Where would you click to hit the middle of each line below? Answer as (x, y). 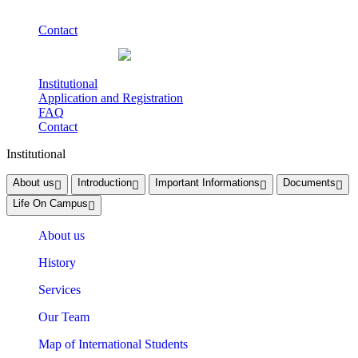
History (57, 263)
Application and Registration (111, 98)
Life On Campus (50, 204)
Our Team (64, 317)
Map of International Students (113, 344)
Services (60, 290)
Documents (309, 183)
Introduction (105, 183)
